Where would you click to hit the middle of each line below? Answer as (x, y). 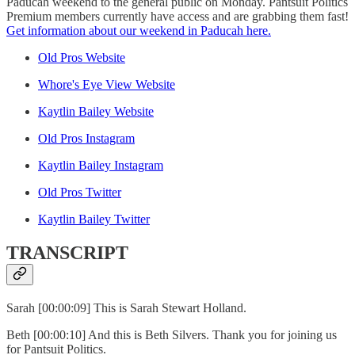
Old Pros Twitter (80, 193)
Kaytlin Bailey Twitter (94, 219)
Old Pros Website (82, 58)
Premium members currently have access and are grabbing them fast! (177, 17)
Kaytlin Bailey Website (96, 112)
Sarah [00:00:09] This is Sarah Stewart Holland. (130, 308)
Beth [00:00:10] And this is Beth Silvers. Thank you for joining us (172, 335)
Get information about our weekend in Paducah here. (139, 31)
